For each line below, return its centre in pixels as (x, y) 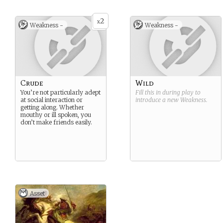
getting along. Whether (52, 107)
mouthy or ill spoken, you (56, 115)
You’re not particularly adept (60, 92)
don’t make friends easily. (56, 122)
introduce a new (158, 100)
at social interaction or (52, 100)
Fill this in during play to (168, 92)
